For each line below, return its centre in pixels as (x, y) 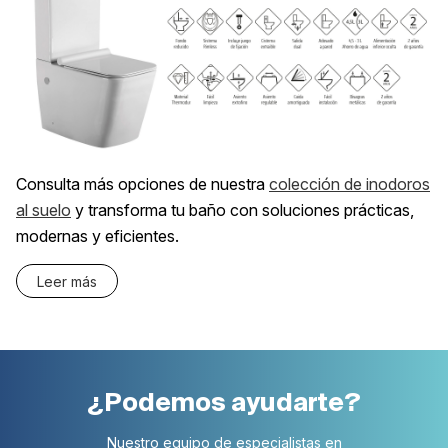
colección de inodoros (349, 184)
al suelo (43, 210)
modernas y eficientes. (97, 236)
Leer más (67, 282)
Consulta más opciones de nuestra (142, 184)
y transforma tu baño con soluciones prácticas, (242, 210)
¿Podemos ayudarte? (224, 402)
